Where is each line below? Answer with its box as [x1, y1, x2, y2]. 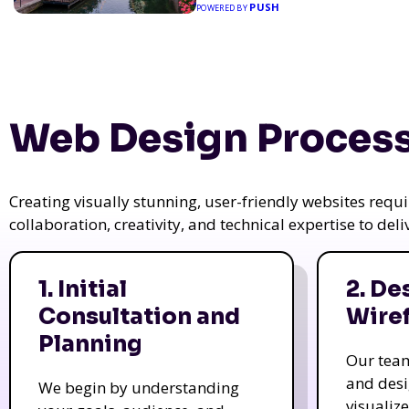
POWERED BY [196, 2, 250, 14]
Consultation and [38, 302, 240, 330]
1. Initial [38, 275, 127, 303]
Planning [38, 330, 142, 358]
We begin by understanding [38, 376, 239, 398]
